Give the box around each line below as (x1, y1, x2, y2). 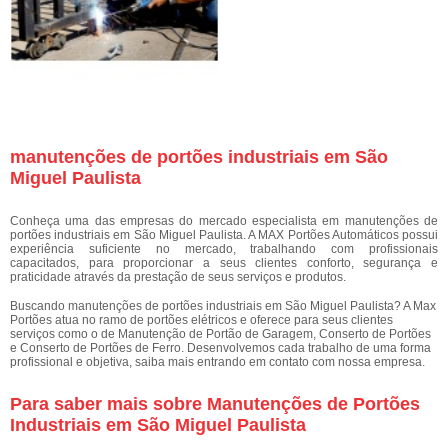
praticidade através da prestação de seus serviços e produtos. (10, 270, 346, 284)
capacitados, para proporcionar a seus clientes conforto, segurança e (10, 256, 438, 270)
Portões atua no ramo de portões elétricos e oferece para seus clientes (10, 313, 393, 327)
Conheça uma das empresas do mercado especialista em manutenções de (10, 214, 438, 228)
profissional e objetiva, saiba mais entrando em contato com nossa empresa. (10, 355, 425, 369)
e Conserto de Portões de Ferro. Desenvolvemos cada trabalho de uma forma (10, 341, 431, 355)
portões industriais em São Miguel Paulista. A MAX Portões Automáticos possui (10, 228, 438, 242)
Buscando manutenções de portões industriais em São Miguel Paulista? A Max (10, 299, 436, 313)
